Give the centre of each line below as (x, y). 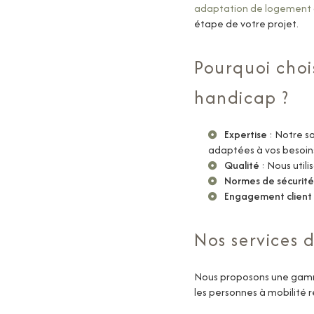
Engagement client (268, 196)
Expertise (246, 134)
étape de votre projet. (246, 23)
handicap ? (242, 97)
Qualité (242, 165)
